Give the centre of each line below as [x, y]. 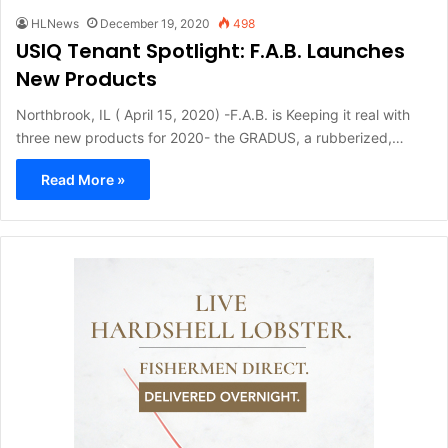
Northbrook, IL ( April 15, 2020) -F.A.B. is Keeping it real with [213, 114]
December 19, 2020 [155, 23]
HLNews [55, 23]
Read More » [83, 179]
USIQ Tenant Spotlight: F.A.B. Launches [210, 51]
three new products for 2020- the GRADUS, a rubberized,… [210, 137]
